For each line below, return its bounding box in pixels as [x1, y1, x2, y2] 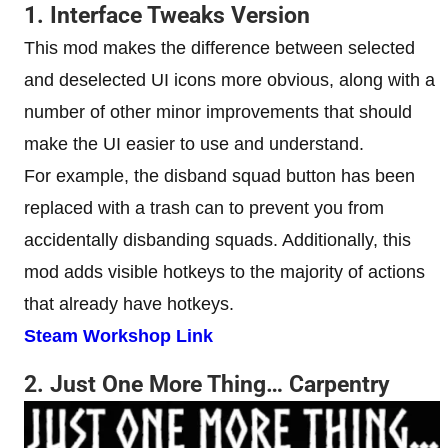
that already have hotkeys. [24, 293, 234, 314]
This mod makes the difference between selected [24, 37, 415, 58]
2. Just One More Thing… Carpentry [24, 370, 390, 398]
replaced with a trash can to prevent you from [24, 197, 384, 218]
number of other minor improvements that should [24, 101, 412, 122]
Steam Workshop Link [24, 325, 213, 346]
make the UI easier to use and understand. [24, 133, 369, 154]
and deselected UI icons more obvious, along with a [24, 69, 435, 90]
